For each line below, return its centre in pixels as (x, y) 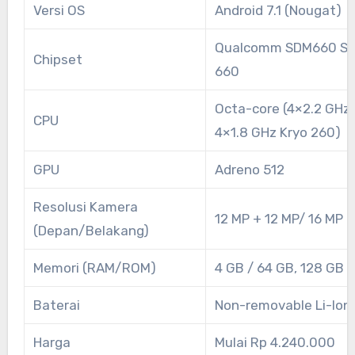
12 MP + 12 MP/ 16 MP (279, 218)
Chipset (57, 59)
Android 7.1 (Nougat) (278, 10)
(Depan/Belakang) (91, 230)
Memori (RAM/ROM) (94, 267)
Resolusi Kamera (85, 206)
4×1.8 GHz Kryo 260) (277, 132)
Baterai (56, 305)
